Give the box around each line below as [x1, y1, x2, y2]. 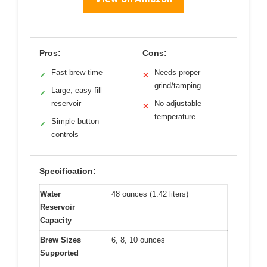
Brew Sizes [40, 235, 81, 244]
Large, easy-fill [51, 85, 102, 95]
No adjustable [154, 98, 201, 108]
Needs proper [154, 67, 200, 77]
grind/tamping [154, 80, 201, 90]
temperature [154, 111, 195, 121]
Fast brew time [51, 67, 103, 77]
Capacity [40, 215, 72, 225]
